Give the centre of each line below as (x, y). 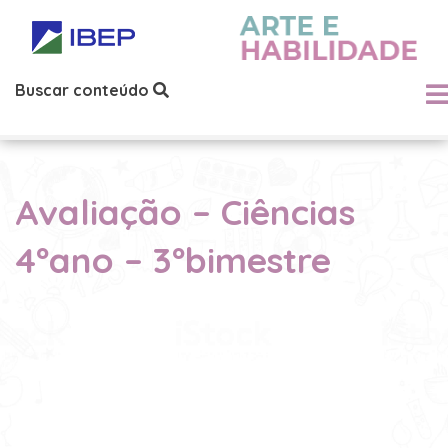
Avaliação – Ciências (185, 212)
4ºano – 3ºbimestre (173, 260)
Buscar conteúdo (84, 89)
